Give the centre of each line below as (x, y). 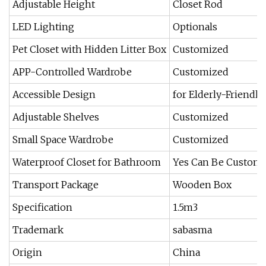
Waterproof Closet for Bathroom (87, 162)
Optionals (195, 27)
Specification (42, 207)
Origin (27, 252)
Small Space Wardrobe (63, 140)
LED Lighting (43, 27)
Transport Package (56, 185)
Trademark (38, 230)
